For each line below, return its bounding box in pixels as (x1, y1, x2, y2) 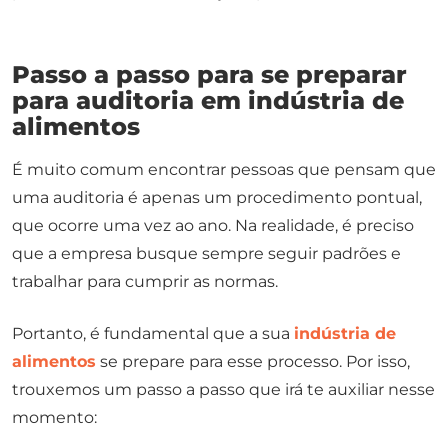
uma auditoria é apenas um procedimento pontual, (12, 187, 422, 207)
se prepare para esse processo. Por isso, (96, 351, 410, 371)
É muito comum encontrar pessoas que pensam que (12, 159, 436, 179)
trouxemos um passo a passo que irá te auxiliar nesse (12, 379, 435, 399)
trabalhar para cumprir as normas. (12, 271, 282, 291)
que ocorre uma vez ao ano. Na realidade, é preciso (12, 215, 414, 235)
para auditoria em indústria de (12, 85, 404, 115)
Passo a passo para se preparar (12, 59, 407, 89)
